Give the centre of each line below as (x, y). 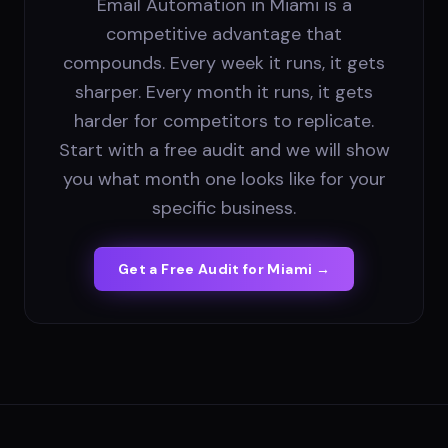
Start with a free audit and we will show (224, 150)
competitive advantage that (224, 34)
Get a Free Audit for (193, 269)
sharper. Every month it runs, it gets (224, 92)
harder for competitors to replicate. (224, 121)
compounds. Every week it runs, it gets (224, 63)
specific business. (224, 208)
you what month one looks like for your (224, 179)
